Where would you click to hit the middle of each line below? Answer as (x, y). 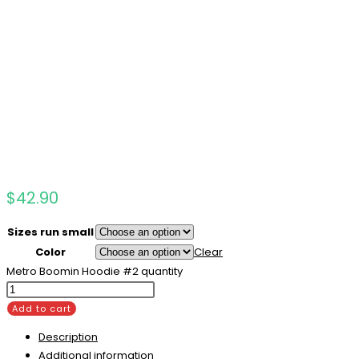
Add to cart (42, 309)
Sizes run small (50, 232)
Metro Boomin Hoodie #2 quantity (95, 272)
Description (68, 337)
